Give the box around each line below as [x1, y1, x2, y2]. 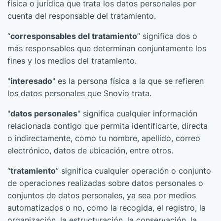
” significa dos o [137, 31, 197, 41]
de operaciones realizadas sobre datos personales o [7, 178, 203, 188]
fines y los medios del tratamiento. [7, 56, 137, 66]
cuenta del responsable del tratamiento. [7, 11, 156, 21]
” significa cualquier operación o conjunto [56, 166, 211, 176]
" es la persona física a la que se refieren [52, 76, 204, 86]
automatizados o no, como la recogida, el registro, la [7, 203, 206, 213]
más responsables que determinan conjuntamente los [7, 43, 206, 53]
